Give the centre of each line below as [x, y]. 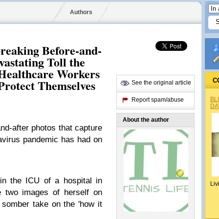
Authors [81, 12]
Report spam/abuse [158, 100]
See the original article [161, 83]
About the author [146, 120]
